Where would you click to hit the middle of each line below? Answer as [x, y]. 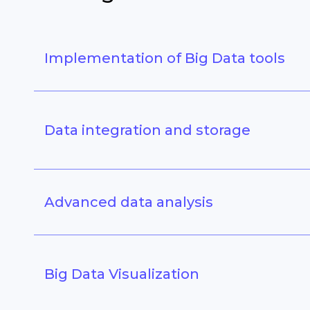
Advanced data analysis [128, 202]
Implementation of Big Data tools [164, 58]
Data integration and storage [147, 130]
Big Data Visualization [121, 274]
